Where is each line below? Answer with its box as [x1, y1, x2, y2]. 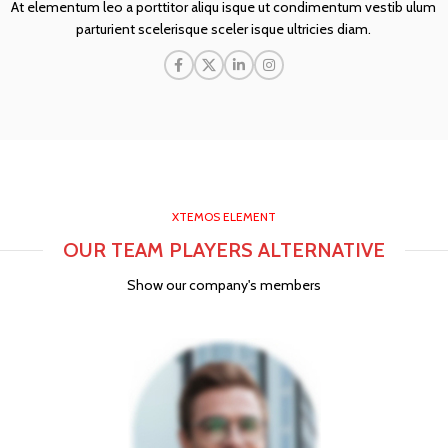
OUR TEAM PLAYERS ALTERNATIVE [63, 238, 385, 262]
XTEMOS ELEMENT [172, 209, 276, 224]
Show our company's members [127, 276, 321, 294]
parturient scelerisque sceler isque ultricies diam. [76, 20, 372, 38]
